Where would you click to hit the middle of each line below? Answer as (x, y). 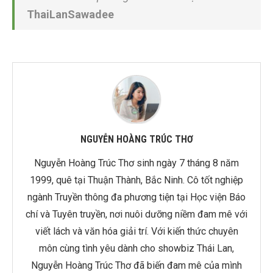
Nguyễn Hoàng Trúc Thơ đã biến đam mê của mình (136, 265)
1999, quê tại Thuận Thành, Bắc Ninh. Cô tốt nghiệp (136, 180)
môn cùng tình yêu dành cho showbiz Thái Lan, (136, 248)
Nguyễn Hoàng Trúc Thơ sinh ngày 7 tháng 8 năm (136, 163)
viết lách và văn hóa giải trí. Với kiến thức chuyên (136, 231)
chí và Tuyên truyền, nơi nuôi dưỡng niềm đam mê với (136, 214)
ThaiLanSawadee (70, 14)
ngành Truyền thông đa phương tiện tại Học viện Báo (136, 197)
